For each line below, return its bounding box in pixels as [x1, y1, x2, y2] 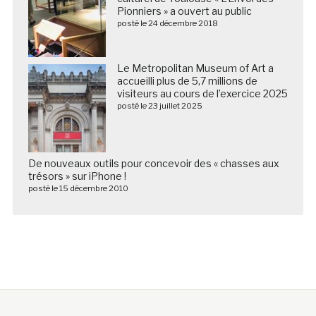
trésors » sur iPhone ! [28, 169, 126, 182]
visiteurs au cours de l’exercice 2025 [116, 87, 288, 99]
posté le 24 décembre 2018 [116, 18, 218, 28]
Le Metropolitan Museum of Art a [116, 61, 274, 74]
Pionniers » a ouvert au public [116, 4, 252, 17]
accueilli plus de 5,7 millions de [116, 74, 257, 87]
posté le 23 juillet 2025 [116, 100, 202, 111]
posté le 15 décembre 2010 [28, 183, 128, 193]
